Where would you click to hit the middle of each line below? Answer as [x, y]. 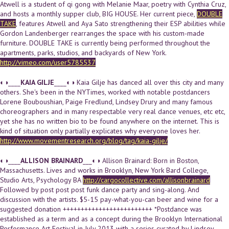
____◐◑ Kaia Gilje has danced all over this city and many [139, 82]
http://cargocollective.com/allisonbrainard [146, 180]
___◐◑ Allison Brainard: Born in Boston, [141, 160]
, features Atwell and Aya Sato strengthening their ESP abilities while [121, 23]
